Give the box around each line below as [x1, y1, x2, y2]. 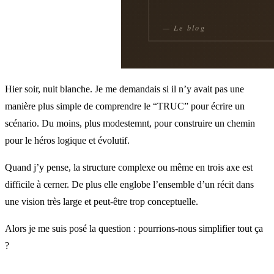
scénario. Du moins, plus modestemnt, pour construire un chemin [5, 117, 255, 128]
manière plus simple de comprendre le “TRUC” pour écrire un [5, 100, 245, 111]
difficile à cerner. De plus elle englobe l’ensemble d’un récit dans [5, 179, 254, 190]
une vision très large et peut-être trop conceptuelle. [5, 196, 198, 207]
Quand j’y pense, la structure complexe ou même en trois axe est [5, 161, 253, 172]
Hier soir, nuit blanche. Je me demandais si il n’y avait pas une [5, 83, 244, 94]
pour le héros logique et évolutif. [5, 135, 130, 146]
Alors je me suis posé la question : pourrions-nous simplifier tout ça [5, 223, 263, 234]
